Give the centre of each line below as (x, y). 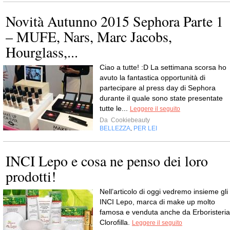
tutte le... (115, 108)
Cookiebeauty (130, 120)
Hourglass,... (42, 52)
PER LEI (145, 128)
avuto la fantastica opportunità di (152, 78)
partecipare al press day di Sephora (158, 88)
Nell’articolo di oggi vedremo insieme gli (164, 191)
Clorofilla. (116, 222)
